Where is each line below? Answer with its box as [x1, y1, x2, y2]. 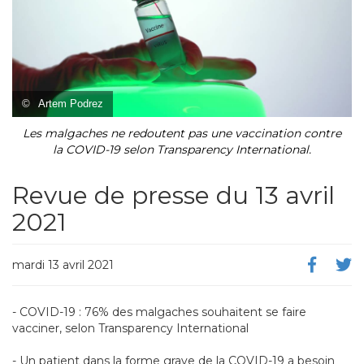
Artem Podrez [38, 97, 103, 110]
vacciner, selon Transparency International [12, 321, 249, 336]
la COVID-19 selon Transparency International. [53, 141, 311, 157]
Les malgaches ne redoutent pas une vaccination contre [23, 125, 341, 141]
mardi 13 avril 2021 [12, 257, 114, 272]
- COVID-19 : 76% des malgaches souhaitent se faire [12, 305, 306, 320]
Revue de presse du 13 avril [12, 180, 335, 210]
